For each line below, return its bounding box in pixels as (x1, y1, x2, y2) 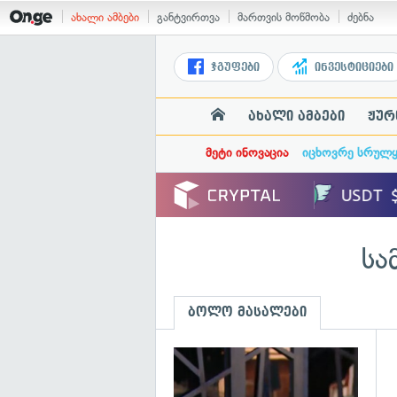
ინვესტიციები (311, 61, 393, 74)
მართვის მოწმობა (237, 11, 330, 24)
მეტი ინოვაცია (205, 145, 288, 160)
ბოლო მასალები (188, 305, 307, 319)
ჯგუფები (207, 61, 260, 74)
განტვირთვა (157, 11, 220, 24)
